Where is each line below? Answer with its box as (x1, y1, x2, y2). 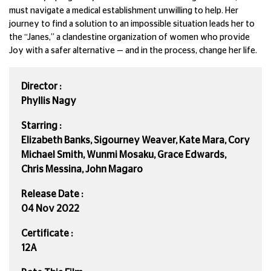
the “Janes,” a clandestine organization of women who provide (9, 33, 250, 42)
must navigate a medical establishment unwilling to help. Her (9, 6, 238, 15)
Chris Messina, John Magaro (21, 164, 143, 174)
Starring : (21, 120, 61, 131)
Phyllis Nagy (21, 96, 76, 106)
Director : (21, 81, 61, 91)
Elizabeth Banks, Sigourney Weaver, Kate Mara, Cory (21, 135, 250, 145)
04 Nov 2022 (21, 203, 79, 214)
